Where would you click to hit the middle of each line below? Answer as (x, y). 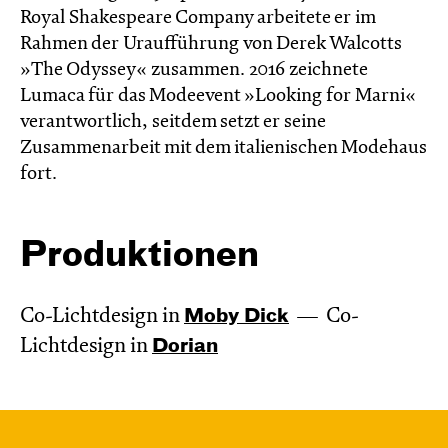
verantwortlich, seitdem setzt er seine (172, 122)
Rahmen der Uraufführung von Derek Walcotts (210, 44)
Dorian (185, 346)
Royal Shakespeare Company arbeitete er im (197, 18)
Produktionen (139, 257)
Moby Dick (236, 316)
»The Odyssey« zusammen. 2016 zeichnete (193, 70)
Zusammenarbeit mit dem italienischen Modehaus (223, 148)
